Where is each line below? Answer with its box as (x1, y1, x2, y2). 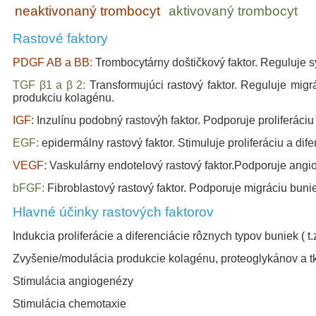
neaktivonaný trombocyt (15, 4, 160, 18)
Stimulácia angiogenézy (13, 275, 133, 287)
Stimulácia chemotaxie (13, 298, 126, 310)
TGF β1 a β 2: (13, 79, 86, 91)
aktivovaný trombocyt (169, 4, 298, 18)
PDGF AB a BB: (13, 56, 92, 68)
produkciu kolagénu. (13, 92, 114, 104)
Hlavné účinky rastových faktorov (13, 205, 214, 219)
